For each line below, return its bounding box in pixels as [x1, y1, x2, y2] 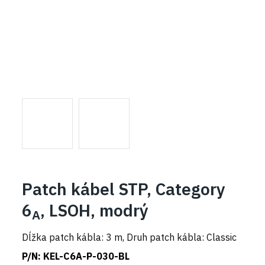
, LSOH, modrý [40, 199, 149, 221]
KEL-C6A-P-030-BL [43, 250, 130, 262]
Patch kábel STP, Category [22, 177, 226, 200]
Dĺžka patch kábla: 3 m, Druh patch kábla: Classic [22, 231, 237, 243]
